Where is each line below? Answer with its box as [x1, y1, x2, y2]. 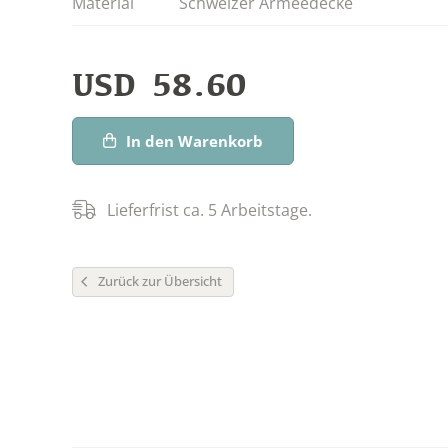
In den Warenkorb [126, 130, 263, 151]
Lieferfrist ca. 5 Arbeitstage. [107, 198, 312, 221]
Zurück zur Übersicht [98, 271, 222, 290]
